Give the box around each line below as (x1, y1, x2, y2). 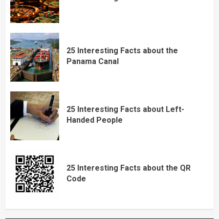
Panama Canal (66, 56, 119, 66)
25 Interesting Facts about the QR (66, 163, 191, 173)
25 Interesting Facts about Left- (66, 104, 184, 114)
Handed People (66, 115, 123, 125)
